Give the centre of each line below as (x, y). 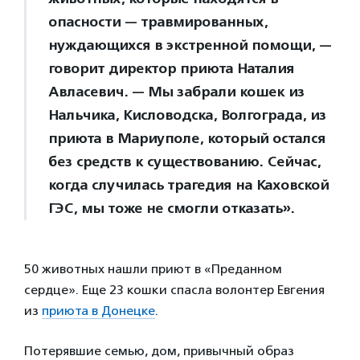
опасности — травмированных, (158, 22)
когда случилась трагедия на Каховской (188, 185)
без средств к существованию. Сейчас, (184, 162)
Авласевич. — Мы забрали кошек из (176, 92)
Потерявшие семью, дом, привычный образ (159, 351)
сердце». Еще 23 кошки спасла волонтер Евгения (174, 290)
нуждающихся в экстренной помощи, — (190, 45)
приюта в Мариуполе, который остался (187, 138)
